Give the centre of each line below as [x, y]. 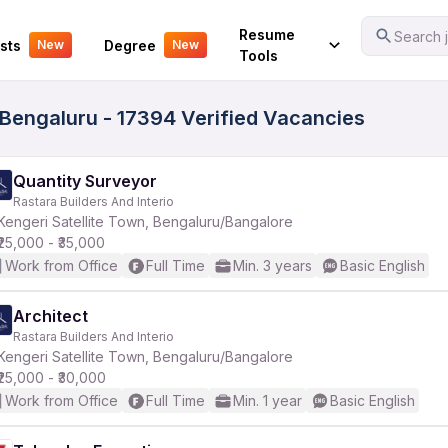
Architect [50, 316]
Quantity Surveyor [85, 181]
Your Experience [72, 31]
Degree [129, 45]
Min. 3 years [272, 265]
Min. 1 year [267, 400]
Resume [266, 34]
